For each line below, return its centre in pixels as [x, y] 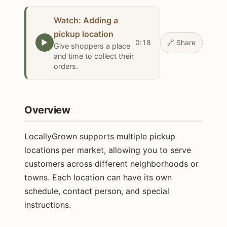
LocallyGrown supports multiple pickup [100, 136]
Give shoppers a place [92, 46]
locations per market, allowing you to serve [108, 150]
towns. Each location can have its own [98, 177]
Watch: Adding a [86, 21]
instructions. [48, 204]
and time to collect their [93, 56]
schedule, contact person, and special [97, 191]
